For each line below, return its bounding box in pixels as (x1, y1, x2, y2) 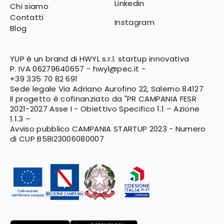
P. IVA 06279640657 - (10, 63, 91, 74)
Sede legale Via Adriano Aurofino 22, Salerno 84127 (10, 83, 203, 94)
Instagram (114, 17, 154, 27)
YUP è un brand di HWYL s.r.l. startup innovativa (10, 53, 189, 64)
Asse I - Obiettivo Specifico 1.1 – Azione (49, 103, 200, 114)
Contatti (10, 12, 44, 22)
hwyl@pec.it (92, 63, 139, 74)
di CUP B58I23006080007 (10, 133, 104, 144)
